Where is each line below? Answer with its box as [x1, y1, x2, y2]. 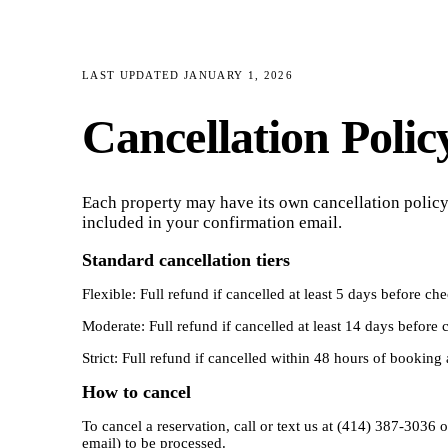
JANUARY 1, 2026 [184, 69, 293, 81]
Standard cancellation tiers [81, 250, 290, 271]
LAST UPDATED [81, 69, 185, 81]
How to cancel [81, 382, 191, 403]
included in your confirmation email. [81, 213, 342, 233]
